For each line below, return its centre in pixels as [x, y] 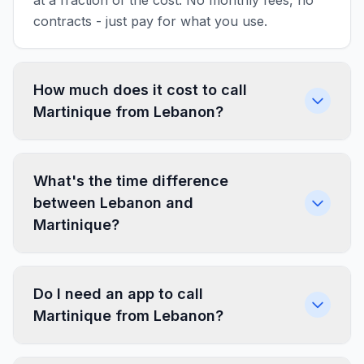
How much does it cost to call [140, 90]
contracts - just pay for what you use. [150, 21]
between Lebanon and [113, 203]
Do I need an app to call [118, 294]
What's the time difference [131, 181]
